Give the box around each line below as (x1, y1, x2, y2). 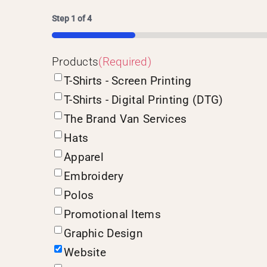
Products (51, 55, 99, 69)
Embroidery (63, 169, 123, 184)
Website (63, 246, 106, 260)
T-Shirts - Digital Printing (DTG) (63, 93, 223, 107)
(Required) (98, 55, 152, 69)
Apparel (63, 150, 104, 164)
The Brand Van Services (63, 112, 187, 126)
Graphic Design (63, 226, 143, 241)
